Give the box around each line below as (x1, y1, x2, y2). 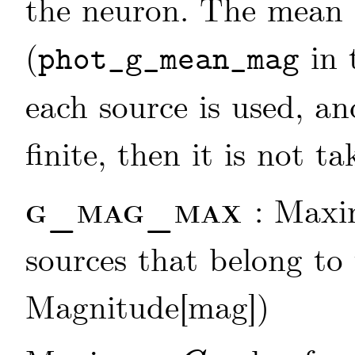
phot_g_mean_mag (38, 41, 300, 82)
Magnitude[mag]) (25, 288, 269, 330)
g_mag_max (25, 190, 254, 236)
